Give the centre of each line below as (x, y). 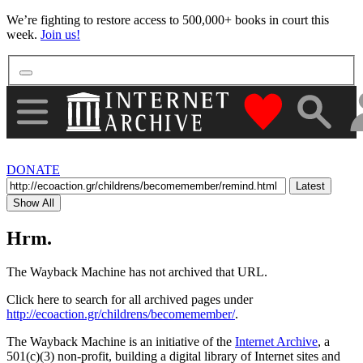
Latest (310, 186)
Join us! (60, 34)
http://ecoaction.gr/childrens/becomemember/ (121, 314)
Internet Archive (276, 342)
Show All (34, 203)
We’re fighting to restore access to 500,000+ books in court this (168, 20)
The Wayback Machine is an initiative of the (121, 342)
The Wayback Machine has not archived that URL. (137, 272)
